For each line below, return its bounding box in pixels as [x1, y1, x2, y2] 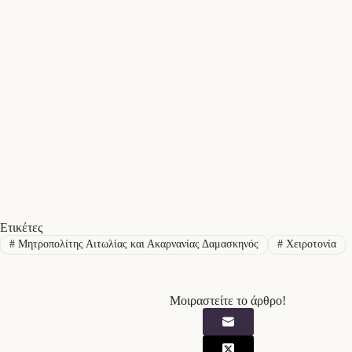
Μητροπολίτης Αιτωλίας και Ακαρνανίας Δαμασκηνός [14, 238, 258, 251]
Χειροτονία [282, 238, 336, 251]
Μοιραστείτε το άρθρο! [170, 293, 286, 307]
